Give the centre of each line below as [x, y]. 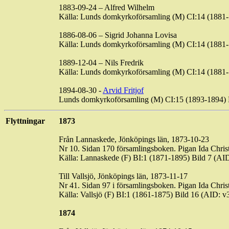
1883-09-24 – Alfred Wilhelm [107, 7]
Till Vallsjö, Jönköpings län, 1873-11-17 [123, 176]
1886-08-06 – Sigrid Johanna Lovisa [118, 35]
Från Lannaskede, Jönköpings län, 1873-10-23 [134, 139]
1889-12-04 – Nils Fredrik [101, 63]
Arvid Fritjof [123, 90]
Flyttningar [25, 121]
